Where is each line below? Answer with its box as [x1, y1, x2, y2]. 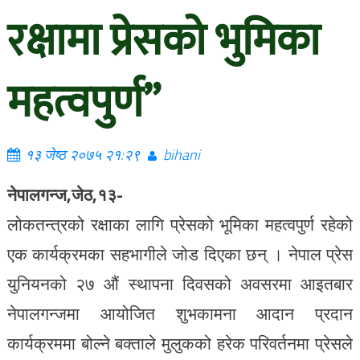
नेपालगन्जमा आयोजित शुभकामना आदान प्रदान [6, 301, 354, 326]
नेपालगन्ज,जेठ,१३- [6, 182, 123, 207]
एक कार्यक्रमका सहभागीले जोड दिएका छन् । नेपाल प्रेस [6, 241, 354, 267]
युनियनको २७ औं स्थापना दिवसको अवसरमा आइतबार [6, 271, 354, 297]
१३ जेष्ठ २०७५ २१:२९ [24, 144, 140, 166]
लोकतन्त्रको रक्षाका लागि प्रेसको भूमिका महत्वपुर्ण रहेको [6, 211, 354, 237]
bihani [162, 144, 200, 166]
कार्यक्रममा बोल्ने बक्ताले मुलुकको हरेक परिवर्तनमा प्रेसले [6, 330, 354, 356]
